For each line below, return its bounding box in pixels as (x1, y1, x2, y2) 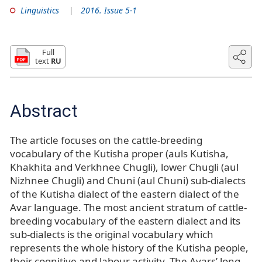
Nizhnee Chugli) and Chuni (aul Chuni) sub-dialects (10, 174, 246, 188)
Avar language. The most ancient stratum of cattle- (10, 201, 247, 215)
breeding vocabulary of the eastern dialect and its (10, 214, 240, 228)
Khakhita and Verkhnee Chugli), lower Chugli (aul (10, 160, 239, 174)
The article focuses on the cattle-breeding (10, 133, 202, 147)
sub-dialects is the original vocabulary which (10, 227, 213, 242)
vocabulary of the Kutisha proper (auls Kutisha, (10, 147, 229, 161)
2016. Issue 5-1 (81, 4, 137, 16)
